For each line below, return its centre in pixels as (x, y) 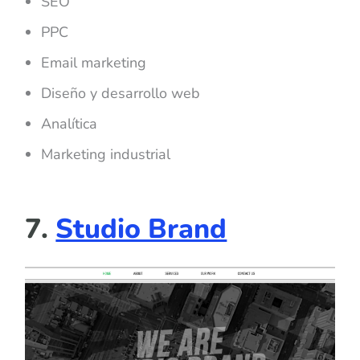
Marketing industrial (106, 155)
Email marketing (94, 63)
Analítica (70, 124)
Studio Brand (141, 229)
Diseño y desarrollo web (121, 94)
